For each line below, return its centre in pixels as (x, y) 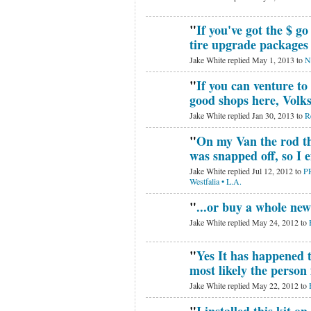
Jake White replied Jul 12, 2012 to (246, 170)
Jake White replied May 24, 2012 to (249, 222)
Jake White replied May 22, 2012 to (249, 285)
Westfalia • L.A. (215, 181)
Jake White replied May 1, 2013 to (247, 59)
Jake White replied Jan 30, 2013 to (247, 115)
